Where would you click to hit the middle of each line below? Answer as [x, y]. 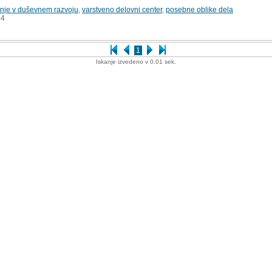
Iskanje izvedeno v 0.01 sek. [136, 61]
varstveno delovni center [122, 9]
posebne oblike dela [199, 9]
